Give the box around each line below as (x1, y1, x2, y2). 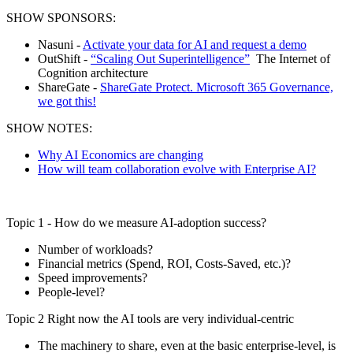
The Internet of (250, 51, 330, 65)
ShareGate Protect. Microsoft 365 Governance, (100, 80, 333, 94)
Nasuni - (38, 37, 83, 51)
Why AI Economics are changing (38, 147, 203, 162)
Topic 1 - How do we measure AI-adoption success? (6, 215, 269, 229)
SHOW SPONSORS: (6, 10, 116, 24)
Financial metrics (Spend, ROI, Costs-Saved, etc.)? (38, 256, 291, 270)
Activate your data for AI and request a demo (83, 37, 307, 51)
